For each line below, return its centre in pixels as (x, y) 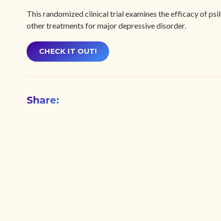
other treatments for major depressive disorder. (106, 26)
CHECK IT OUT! (68, 52)
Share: (43, 100)
